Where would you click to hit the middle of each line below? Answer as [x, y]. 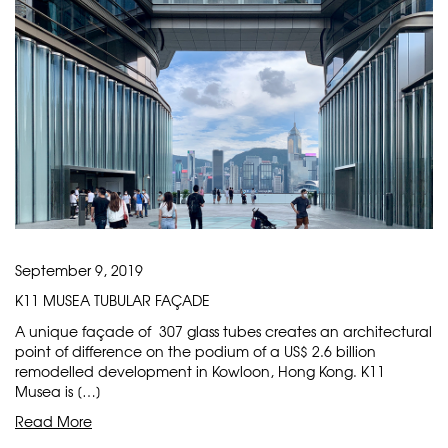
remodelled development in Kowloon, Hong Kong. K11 [200, 370]
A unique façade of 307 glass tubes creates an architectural [223, 330]
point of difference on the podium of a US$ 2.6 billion [195, 350]
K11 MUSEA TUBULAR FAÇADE [112, 299]
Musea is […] [58, 390]
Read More [53, 420]
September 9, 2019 [79, 269]
